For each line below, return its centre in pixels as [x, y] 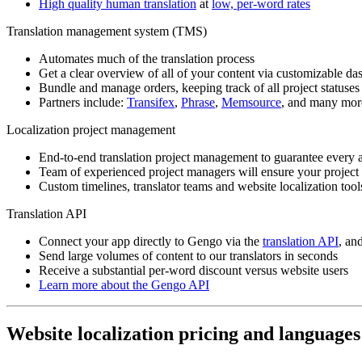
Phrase [198, 102]
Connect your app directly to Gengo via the [151, 241]
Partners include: [83, 102]
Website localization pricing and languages [183, 333]
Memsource [251, 102]
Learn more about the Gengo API [124, 284]
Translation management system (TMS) [107, 31]
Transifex [151, 102]
